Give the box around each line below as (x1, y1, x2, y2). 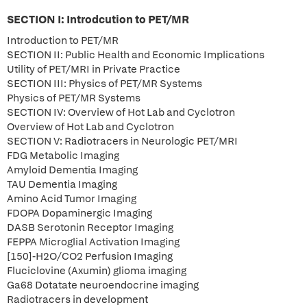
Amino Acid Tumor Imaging (7, 192, 136, 206)
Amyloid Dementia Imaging (7, 163, 138, 177)
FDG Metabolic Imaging (7, 149, 119, 162)
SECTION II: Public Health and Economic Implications (7, 48, 265, 62)
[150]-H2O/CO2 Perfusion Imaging (7, 249, 173, 263)
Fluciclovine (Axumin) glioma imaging (7, 264, 186, 278)
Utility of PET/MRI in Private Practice (7, 62, 180, 76)
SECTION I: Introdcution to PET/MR (7, 12, 189, 27)
